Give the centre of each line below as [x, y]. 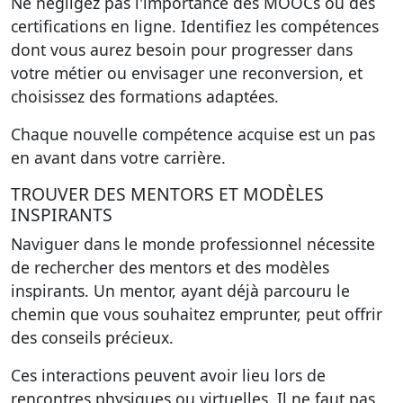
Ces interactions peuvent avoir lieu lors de [168, 375]
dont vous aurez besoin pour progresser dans [182, 49]
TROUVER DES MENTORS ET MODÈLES [167, 194]
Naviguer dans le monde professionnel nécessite [193, 244]
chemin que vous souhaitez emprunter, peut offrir [197, 314]
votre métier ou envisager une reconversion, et [187, 73]
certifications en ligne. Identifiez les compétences [195, 26]
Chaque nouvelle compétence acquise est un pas [193, 134]
